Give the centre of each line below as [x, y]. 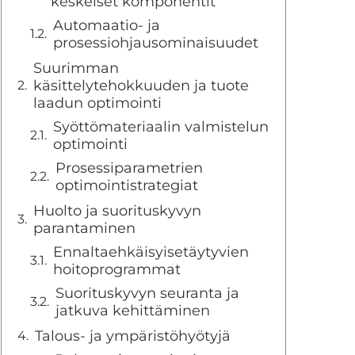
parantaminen [84, 228]
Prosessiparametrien [129, 168]
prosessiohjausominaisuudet [156, 43]
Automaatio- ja [107, 25]
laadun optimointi [97, 103]
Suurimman [76, 68]
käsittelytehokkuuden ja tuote [141, 86]
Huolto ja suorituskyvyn [117, 211]
